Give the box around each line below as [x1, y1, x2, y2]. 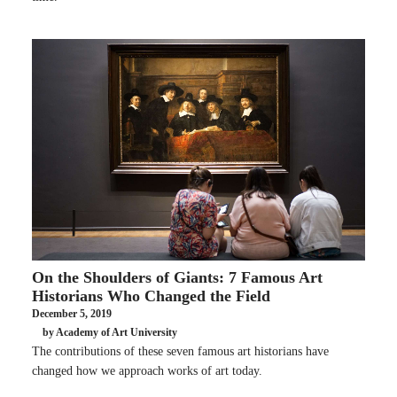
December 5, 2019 [32, 307, 112, 320]
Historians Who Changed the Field [32, 286, 270, 305]
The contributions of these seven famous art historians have [32, 344, 329, 358]
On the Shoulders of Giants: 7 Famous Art [32, 268, 323, 286]
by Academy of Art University [43, 326, 177, 339]
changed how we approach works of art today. [32, 363, 262, 378]
